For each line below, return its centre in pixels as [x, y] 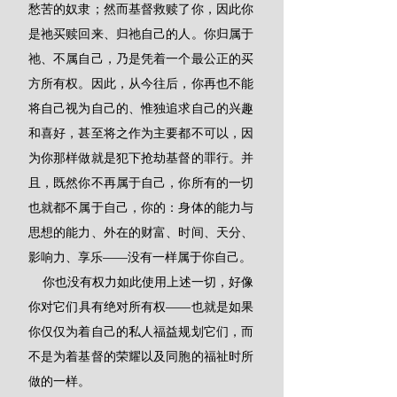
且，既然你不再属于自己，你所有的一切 [141, 183]
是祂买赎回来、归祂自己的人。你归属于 [141, 34]
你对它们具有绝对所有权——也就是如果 [141, 307]
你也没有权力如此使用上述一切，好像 [35, 282]
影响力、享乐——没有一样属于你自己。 [140, 257]
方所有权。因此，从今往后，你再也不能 [141, 83]
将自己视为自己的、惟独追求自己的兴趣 [141, 108]
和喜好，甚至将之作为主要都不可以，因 [141, 133]
